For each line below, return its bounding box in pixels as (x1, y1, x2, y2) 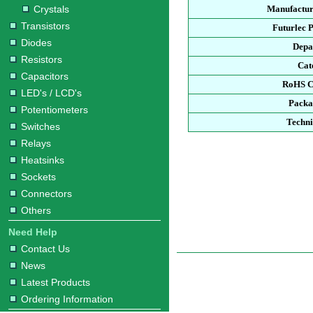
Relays (21, 138, 51, 149)
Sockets (21, 171, 56, 182)
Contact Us (21, 243, 70, 254)
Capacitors (21, 71, 68, 82)
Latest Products (21, 277, 90, 288)
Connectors (21, 188, 72, 199)
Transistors (21, 20, 70, 31)
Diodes (21, 37, 52, 48)
